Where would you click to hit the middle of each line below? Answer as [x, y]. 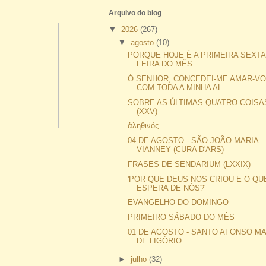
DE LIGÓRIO [159, 240]
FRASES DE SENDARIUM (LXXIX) [189, 164]
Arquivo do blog [135, 13]
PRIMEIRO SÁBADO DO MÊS [181, 217]
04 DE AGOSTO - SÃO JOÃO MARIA [193, 141]
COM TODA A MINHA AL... [183, 87]
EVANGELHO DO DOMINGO [178, 202]
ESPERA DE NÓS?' [171, 188]
